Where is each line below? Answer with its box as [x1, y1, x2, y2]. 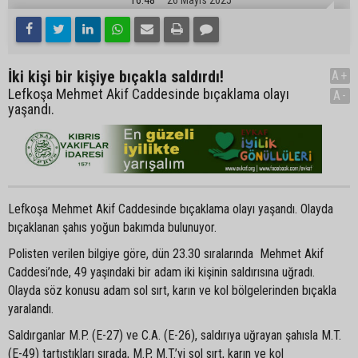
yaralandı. [8, 300, 54, 316]
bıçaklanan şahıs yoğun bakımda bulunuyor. [8, 219, 217, 235]
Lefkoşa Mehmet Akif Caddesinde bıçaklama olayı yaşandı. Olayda [8, 201, 333, 217]
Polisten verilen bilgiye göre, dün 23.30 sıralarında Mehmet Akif [8, 245, 324, 261]
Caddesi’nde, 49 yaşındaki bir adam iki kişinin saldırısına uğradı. [8, 264, 315, 280]
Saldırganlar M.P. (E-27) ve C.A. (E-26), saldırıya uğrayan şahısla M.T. [8, 327, 341, 343]
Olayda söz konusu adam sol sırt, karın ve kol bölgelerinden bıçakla [8, 282, 336, 298]
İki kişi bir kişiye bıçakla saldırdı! [8, 66, 224, 86]
